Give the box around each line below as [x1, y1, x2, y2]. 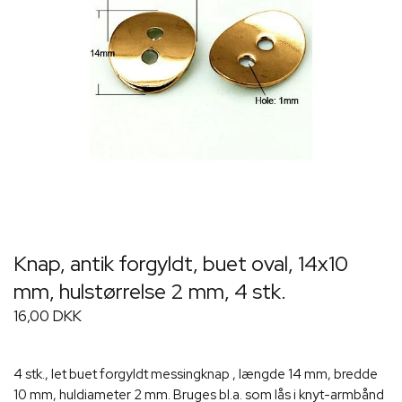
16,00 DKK [13, 306, 82, 327]
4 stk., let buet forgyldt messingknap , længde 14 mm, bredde [13, 365, 378, 384]
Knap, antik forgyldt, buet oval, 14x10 [13, 249, 348, 278]
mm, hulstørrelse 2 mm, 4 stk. [13, 277, 286, 306]
